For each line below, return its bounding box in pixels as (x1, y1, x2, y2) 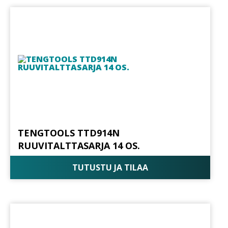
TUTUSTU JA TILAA (72, 162, 148, 174)
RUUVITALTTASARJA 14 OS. (18, 139, 140, 152)
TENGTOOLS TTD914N (18, 126, 120, 139)
